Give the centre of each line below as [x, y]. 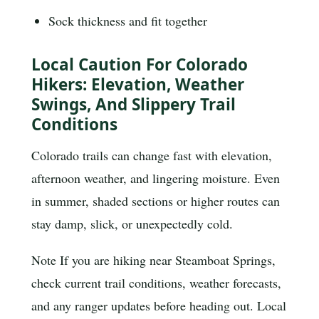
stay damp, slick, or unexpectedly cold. [132, 223]
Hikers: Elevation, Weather [138, 85]
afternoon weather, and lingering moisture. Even [156, 178]
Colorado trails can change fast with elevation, [152, 155]
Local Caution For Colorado [140, 65]
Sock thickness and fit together [128, 20]
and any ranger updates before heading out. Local [159, 306]
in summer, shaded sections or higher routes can [156, 200]
